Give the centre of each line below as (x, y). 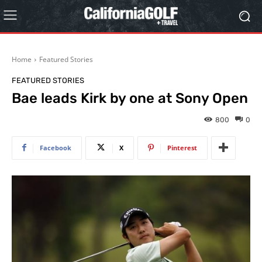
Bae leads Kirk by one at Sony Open (130, 98)
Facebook (56, 147)
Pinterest (182, 147)
